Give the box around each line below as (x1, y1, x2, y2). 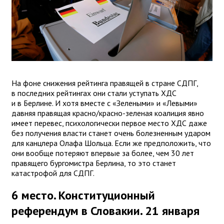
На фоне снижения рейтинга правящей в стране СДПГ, (11, 77, 198, 88)
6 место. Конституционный (11, 187, 155, 203)
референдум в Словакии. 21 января (11, 203, 199, 219)
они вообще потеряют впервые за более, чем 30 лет (11, 147, 194, 158)
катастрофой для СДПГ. (11, 167, 94, 178)
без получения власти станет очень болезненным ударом (11, 127, 210, 138)
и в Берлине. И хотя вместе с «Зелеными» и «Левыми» (11, 97, 197, 108)
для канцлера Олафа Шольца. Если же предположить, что (11, 137, 211, 148)
